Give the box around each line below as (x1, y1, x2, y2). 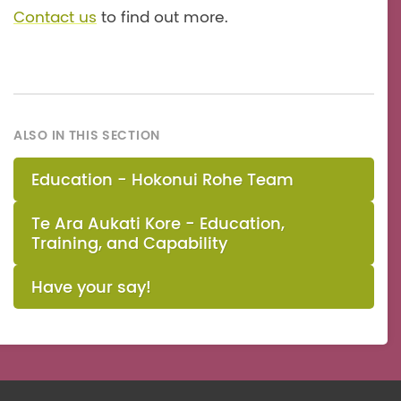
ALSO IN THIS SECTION (13, 127, 160, 144)
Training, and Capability (31, 234, 227, 254)
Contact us (13, 8, 97, 28)
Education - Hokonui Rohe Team (31, 170, 294, 191)
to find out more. (97, 8, 228, 28)
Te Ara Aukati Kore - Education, (31, 214, 285, 235)
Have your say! (31, 277, 151, 298)
